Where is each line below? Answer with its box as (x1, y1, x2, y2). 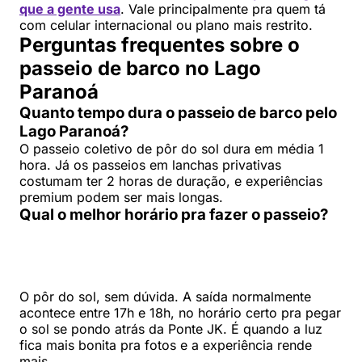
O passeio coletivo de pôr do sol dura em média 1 (19, 141, 324, 158)
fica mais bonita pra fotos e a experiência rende (19, 337, 312, 354)
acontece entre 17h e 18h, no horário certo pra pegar (19, 305, 341, 322)
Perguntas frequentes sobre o (19, 33, 300, 57)
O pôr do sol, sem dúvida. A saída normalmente (19, 288, 311, 305)
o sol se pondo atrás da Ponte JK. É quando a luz (19, 321, 322, 338)
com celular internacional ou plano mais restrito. (19, 17, 313, 34)
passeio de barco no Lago (19, 57, 261, 81)
